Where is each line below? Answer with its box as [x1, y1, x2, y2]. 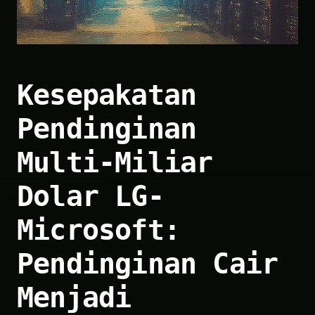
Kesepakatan [17, 78, 197, 111]
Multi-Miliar [17, 146, 213, 179]
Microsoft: [17, 213, 180, 246]
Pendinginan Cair [17, 247, 278, 280]
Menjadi [17, 281, 131, 314]
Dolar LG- [17, 179, 164, 212]
